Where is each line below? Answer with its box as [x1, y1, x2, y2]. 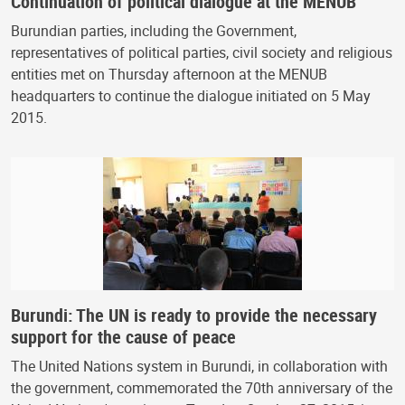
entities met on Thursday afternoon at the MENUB [11, 64, 327, 85]
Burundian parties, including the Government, [11, 21, 297, 42]
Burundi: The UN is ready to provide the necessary [11, 303, 377, 328]
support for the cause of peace [11, 325, 236, 350]
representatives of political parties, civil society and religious [11, 42, 392, 63]
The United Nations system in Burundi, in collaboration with [11, 356, 388, 377]
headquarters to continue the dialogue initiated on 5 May [11, 86, 371, 107]
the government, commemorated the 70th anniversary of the [11, 378, 392, 399]
